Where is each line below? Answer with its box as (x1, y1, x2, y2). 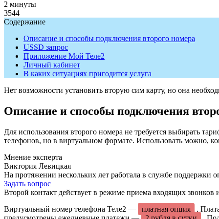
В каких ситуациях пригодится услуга (23, 69, 152, 78)
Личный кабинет (23, 60, 80, 69)
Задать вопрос (4, 179, 51, 188)
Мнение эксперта (4, 153, 62, 161)
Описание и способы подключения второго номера (23, 34, 195, 43)
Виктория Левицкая (4, 161, 71, 170)
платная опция (142, 204, 191, 213)
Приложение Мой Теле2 (23, 51, 105, 60)
